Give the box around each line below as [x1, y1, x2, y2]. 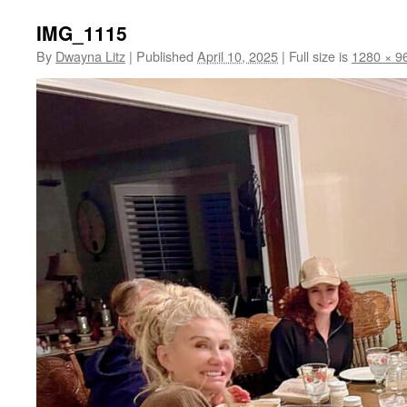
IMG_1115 [36, 19, 127, 46]
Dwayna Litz [55, 46, 125, 65]
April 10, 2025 [197, 46, 278, 65]
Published [136, 46, 194, 65]
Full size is [285, 46, 352, 65]
